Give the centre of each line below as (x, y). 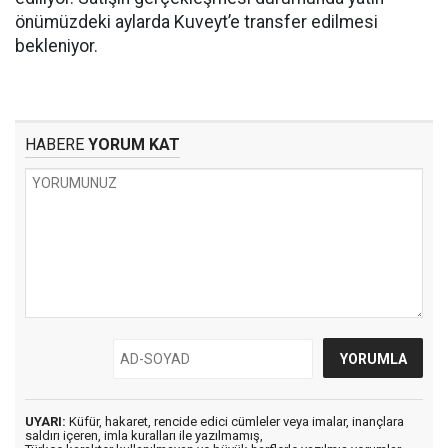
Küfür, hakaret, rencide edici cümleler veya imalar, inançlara (235, 422)
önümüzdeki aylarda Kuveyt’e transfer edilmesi (196, 22)
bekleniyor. (56, 46)
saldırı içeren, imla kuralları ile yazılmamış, (144, 436)
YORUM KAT (132, 145)
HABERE (54, 145)
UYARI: (45, 422)
